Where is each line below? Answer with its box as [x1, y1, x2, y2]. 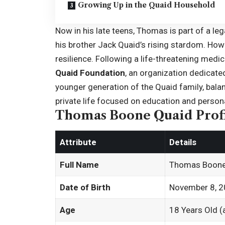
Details [169, 137, 197, 148]
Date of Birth [60, 182, 111, 193]
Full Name [60, 160, 99, 170]
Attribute [60, 137, 97, 148]
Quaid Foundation [55, 67, 125, 78]
